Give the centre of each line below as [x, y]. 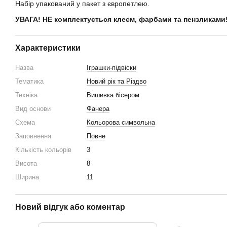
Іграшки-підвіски [111, 67]
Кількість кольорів [43, 149]
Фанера [98, 108]
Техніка [26, 95]
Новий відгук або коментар [70, 207]
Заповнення [33, 136]
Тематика [29, 81]
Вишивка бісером [113, 95]
